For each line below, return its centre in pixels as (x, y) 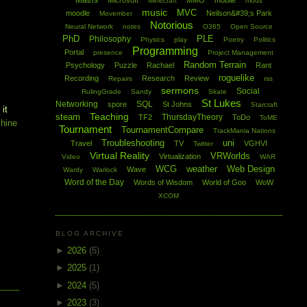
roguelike (237, 78)
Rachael (161, 65)
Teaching (109, 117)
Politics (264, 40)
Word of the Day (94, 183)
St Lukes (221, 103)
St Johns (177, 105)
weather (201, 169)
